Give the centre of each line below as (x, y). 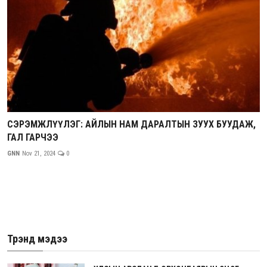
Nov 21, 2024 (39, 153)
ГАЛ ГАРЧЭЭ (33, 137)
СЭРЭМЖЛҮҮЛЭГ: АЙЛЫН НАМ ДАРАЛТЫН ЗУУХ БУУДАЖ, (131, 124)
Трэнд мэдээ (37, 238)
